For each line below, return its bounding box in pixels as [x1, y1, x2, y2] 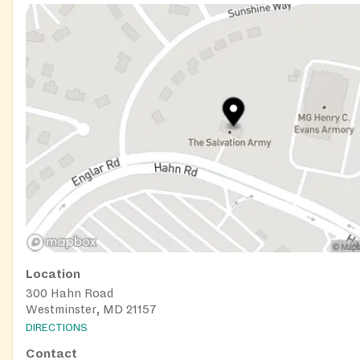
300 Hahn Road [26, 287, 113, 301]
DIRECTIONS [26, 321, 88, 333]
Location [26, 268, 80, 281]
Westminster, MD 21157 [26, 303, 157, 317]
